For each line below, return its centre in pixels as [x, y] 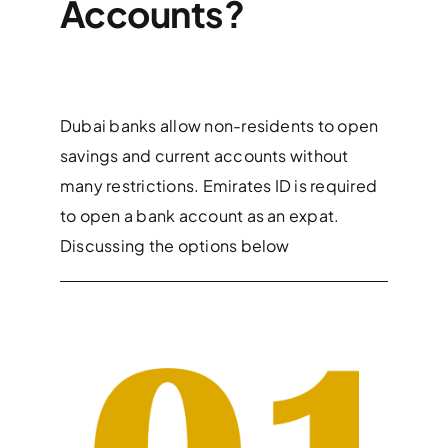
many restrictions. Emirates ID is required [218, 185]
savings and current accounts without [204, 155]
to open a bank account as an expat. [199, 215]
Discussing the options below [174, 245]
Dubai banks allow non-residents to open [219, 125]
